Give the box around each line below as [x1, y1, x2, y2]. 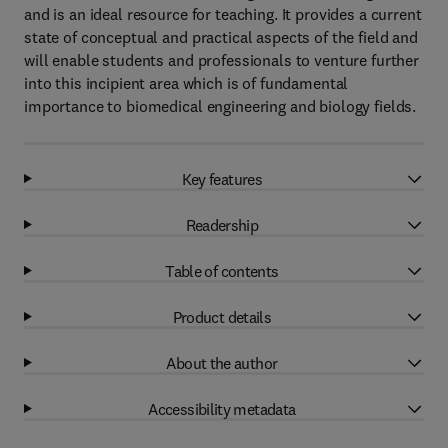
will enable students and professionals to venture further [24, 50, 420, 70]
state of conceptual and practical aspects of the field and [24, 27, 418, 47]
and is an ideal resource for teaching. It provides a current [24, 4, 422, 24]
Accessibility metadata [148, 398, 296, 419]
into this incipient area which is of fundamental [24, 73, 349, 93]
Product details [172, 306, 272, 327]
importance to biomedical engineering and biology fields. [24, 96, 417, 116]
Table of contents [165, 260, 279, 281]
